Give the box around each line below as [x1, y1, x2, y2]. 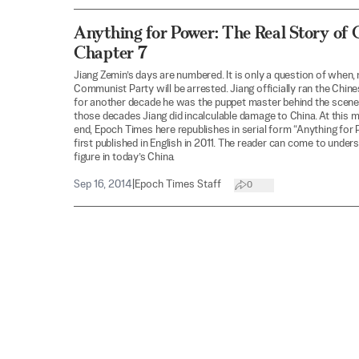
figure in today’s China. [74, 152, 175, 163]
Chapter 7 [74, 42, 147, 63]
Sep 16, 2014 [74, 179, 132, 190]
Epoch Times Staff [135, 179, 221, 190]
